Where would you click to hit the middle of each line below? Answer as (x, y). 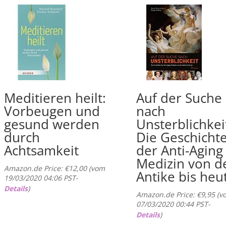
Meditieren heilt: (55, 98)
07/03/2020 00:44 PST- (174, 204)
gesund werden (51, 124)
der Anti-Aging (180, 151)
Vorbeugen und (52, 111)
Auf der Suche (179, 98)
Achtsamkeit (41, 151)
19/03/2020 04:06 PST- (41, 178)
